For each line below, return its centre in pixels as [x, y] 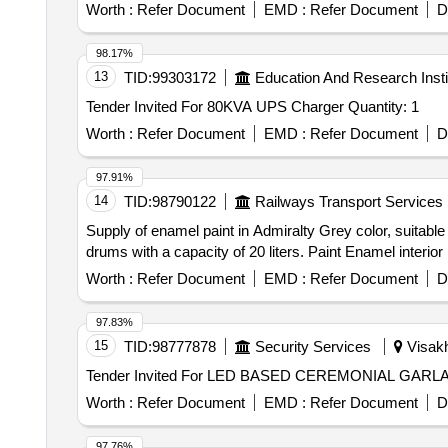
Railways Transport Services [348, 201]
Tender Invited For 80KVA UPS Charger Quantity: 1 [383, 106]
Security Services [312, 346]
